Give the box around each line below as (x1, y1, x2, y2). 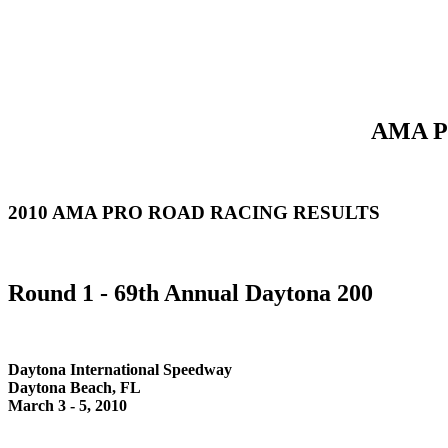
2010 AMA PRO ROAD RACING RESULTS (8, 201, 380, 223)
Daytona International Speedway (8, 361, 232, 379)
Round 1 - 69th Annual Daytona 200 (8, 280, 373, 307)
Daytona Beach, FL (8, 379, 141, 397)
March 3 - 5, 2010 (8, 397, 127, 415)
